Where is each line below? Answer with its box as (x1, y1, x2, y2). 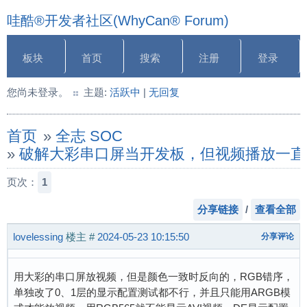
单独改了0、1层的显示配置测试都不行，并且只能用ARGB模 (14, 286, 291, 298)
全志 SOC (55, 127, 123, 145)
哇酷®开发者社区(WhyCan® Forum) (7, 13, 229, 28)
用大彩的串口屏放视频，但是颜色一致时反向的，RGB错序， (14, 271, 293, 282)
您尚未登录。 (7, 86, 69, 98)
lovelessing (13, 230, 63, 243)
